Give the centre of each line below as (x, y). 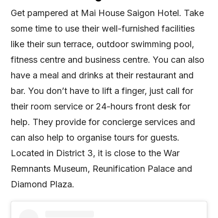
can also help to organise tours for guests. (95, 137)
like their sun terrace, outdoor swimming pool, (103, 44)
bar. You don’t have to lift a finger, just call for (102, 91)
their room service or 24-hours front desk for (101, 106)
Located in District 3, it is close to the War (95, 153)
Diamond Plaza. (43, 184)
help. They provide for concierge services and (103, 122)
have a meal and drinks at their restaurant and (102, 75)
